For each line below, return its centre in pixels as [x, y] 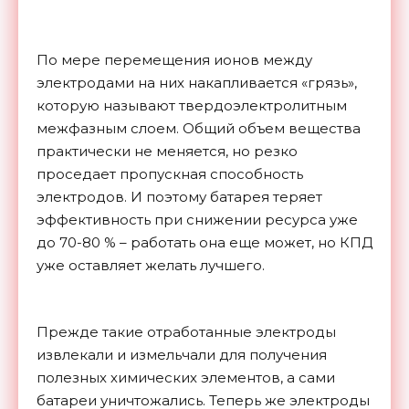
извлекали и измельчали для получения [182, 354]
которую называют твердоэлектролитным [192, 105]
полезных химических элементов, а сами [186, 377]
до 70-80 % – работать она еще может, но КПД [204, 242]
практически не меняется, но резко [167, 151]
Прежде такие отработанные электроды [186, 331]
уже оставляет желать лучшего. [151, 265]
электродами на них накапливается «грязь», [197, 82]
